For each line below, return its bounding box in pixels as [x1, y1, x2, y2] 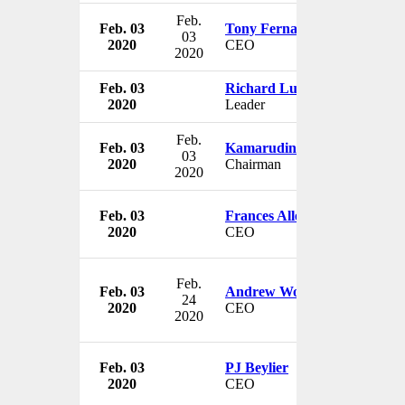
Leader [225, 96, 265, 112]
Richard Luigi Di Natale [225, 80, 373, 96]
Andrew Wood [225, 283, 316, 299]
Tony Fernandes [225, 20, 325, 36]
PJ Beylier [225, 359, 288, 375]
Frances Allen [225, 207, 309, 223]
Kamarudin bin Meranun [225, 139, 381, 155]
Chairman [225, 155, 281, 172]
